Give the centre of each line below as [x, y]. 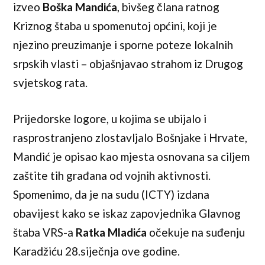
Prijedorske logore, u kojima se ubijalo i [110, 118]
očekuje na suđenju [196, 232]
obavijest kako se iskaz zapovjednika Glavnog [127, 213]
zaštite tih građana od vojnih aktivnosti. [112, 175]
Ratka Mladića [112, 232]
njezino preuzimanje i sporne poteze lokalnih [123, 45]
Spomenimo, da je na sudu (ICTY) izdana [112, 194]
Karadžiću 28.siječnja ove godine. [97, 251]
